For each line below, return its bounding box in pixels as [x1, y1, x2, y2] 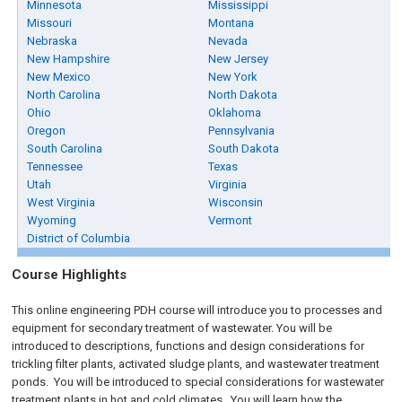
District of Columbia [27, 232, 131, 245]
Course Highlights [12, 267, 127, 283]
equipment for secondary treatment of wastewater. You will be [12, 321, 333, 335]
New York [208, 70, 258, 83]
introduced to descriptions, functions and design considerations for [12, 339, 365, 353]
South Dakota [208, 142, 280, 155]
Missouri [27, 16, 73, 30]
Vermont [208, 214, 253, 227]
